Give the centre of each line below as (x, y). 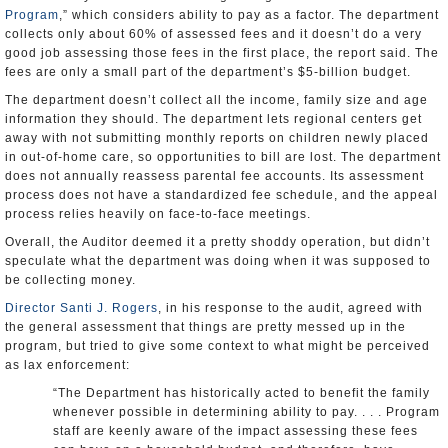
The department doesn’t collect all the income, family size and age (216, 100)
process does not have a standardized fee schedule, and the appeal (221, 195)
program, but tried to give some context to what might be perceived (217, 346)
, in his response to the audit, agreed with (290, 308)
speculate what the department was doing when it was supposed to (218, 261)
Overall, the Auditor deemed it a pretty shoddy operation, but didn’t (217, 242)
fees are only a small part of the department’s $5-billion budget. (208, 72)
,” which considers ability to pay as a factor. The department (249, 15)
